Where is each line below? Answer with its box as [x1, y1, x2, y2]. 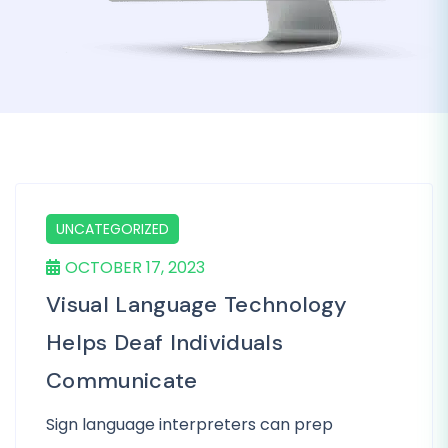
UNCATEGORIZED [56, 219, 169, 239]
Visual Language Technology [46, 290, 348, 319]
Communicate [46, 366, 198, 395]
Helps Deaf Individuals [46, 328, 284, 357]
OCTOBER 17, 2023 [65, 256, 205, 279]
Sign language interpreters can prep [46, 413, 333, 436]
